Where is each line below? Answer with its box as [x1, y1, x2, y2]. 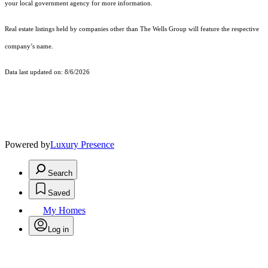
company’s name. [5, 42, 53, 50]
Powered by [5, 139, 50, 150]
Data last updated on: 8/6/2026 [5, 68, 90, 75]
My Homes [43, 205, 86, 215]
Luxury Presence [50, 139, 114, 150]
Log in [48, 224, 69, 234]
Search [48, 168, 72, 178]
